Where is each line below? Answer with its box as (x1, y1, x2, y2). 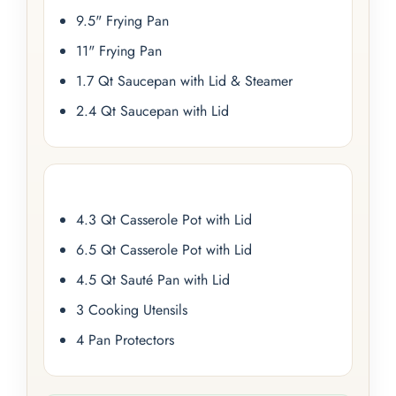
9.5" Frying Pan (76, 10, 169, 31)
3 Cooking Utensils (76, 299, 187, 320)
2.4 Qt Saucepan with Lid (76, 100, 229, 121)
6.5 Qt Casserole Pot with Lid (76, 239, 252, 260)
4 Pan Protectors (76, 329, 174, 350)
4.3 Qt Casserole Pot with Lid (76, 209, 252, 230)
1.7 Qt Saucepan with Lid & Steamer (76, 70, 293, 91)
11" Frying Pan (76, 40, 162, 61)
